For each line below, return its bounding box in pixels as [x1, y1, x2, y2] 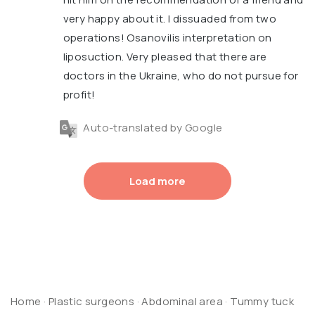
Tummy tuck [230, 293, 295, 309]
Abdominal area [141, 293, 224, 309]
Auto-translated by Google [81, 120, 223, 136]
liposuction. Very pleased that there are [63, 49, 267, 65]
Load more [129, 173, 186, 188]
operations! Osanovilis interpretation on [63, 30, 272, 46]
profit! [63, 87, 96, 103]
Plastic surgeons [48, 293, 135, 309]
